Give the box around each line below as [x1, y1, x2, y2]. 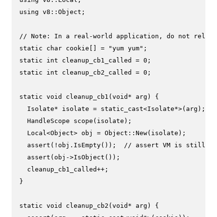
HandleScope [27, 117, 74, 124]
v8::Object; [39, 8, 85, 15]
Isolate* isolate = [19, 105, 101, 112]
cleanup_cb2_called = [58, 68, 143, 76]
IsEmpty [74, 141, 101, 149]
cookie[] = [62, 44, 108, 52]
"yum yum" [108, 44, 143, 52]
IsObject [74, 153, 105, 161]
